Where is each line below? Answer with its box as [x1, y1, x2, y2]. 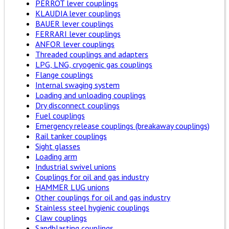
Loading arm [35, 151, 77, 162]
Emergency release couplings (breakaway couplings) [35, 121, 210, 131]
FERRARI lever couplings [35, 29, 121, 39]
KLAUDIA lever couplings [35, 8, 121, 19]
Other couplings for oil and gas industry [35, 192, 170, 203]
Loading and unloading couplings [35, 90, 146, 101]
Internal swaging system [35, 80, 120, 90]
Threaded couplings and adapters [35, 49, 148, 60]
